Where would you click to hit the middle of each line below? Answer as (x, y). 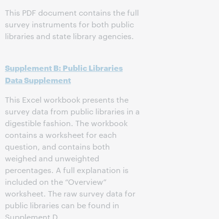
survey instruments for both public (69, 24)
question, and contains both (57, 146)
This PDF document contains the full (72, 12)
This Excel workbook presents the (67, 99)
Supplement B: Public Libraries (64, 67)
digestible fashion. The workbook (66, 123)
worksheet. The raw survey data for (70, 193)
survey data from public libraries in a (72, 111)
